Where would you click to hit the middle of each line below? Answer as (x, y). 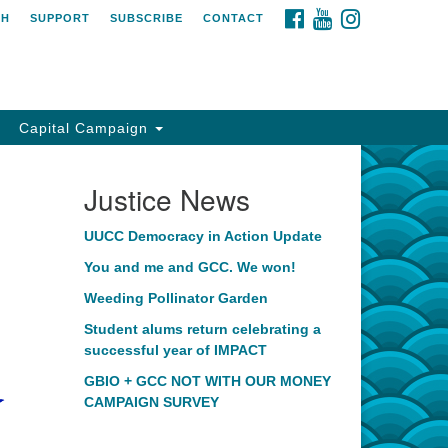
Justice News (166, 199)
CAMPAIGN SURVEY (151, 402)
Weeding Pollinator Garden (175, 298)
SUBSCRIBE (146, 18)
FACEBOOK (339, 15)
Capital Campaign (86, 127)
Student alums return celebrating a (202, 329)
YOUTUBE (362, 15)
